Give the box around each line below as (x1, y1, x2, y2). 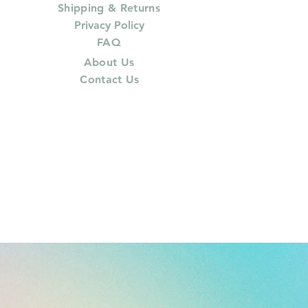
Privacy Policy (74, 18, 144, 32)
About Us (83, 55, 135, 69)
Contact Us (80, 72, 140, 86)
